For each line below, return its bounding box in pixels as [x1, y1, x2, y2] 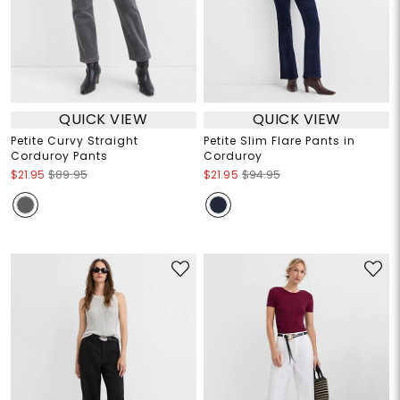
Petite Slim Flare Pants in [204, 132, 355, 148]
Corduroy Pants [10, 147, 108, 163]
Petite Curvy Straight [10, 132, 138, 148]
